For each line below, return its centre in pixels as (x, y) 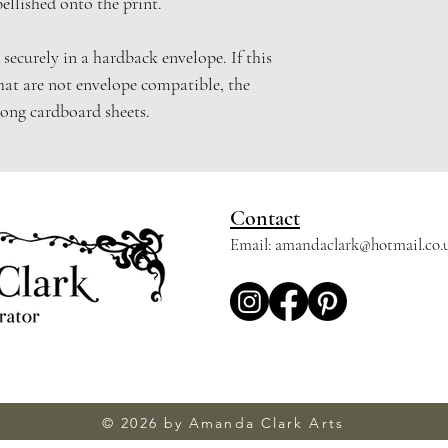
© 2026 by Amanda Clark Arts (223, 423)
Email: (252, 244)
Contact (265, 218)
